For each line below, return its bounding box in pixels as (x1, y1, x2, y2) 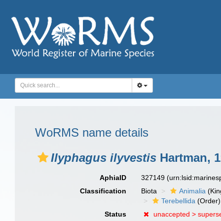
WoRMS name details (35, 126, 148, 139)
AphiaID (100, 174, 127, 182)
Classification (80, 187, 127, 195)
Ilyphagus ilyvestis (51, 151, 156, 164)
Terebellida (161, 197, 196, 205)
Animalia (179, 187, 206, 195)
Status (105, 210, 127, 218)
